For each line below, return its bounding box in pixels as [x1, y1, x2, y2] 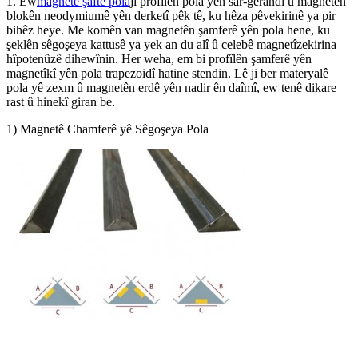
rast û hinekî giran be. [6, 95, 115, 109]
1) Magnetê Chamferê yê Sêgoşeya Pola [6, 122, 209, 137]
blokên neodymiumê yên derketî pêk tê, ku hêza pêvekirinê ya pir [6, 9, 336, 23]
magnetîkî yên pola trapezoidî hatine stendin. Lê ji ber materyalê [6, 66, 328, 81]
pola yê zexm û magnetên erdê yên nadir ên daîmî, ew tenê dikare [6, 81, 336, 95]
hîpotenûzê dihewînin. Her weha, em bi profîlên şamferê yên [6, 52, 312, 66]
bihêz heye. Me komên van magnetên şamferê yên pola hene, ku [6, 23, 330, 38]
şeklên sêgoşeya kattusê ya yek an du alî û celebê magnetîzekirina [6, 38, 336, 52]
